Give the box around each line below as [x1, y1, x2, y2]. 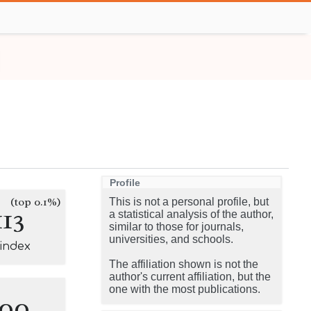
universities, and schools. [109, 233, 233, 245]
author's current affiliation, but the [109, 271, 271, 283]
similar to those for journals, [109, 221, 244, 233]
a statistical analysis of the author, [109, 208, 274, 220]
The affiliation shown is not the [109, 258, 258, 270]
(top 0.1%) [10, 195, 61, 209]
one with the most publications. [109, 283, 260, 295]
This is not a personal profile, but [109, 196, 269, 208]
